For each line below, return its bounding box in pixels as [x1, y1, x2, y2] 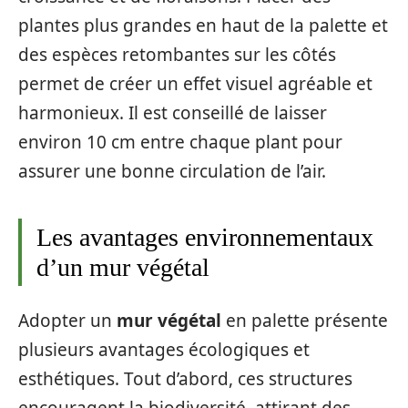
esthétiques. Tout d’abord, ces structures [18, 367, 352, 391]
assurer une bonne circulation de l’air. [18, 158, 326, 183]
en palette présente [221, 309, 388, 332]
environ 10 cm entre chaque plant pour [18, 129, 342, 154]
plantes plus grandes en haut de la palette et [18, 13, 388, 37]
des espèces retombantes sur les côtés [18, 42, 336, 66]
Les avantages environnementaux [36, 222, 373, 251]
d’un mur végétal [36, 252, 209, 281]
